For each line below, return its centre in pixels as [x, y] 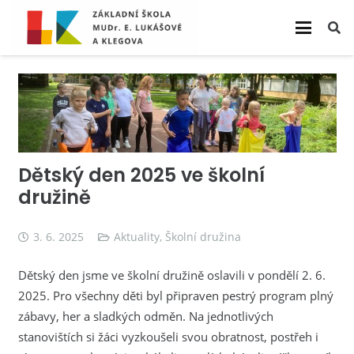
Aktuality [137, 237]
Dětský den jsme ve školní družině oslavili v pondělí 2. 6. [171, 275]
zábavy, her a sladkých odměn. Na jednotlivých [145, 316]
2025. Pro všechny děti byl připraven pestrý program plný [175, 296]
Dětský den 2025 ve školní [141, 175]
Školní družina [203, 237]
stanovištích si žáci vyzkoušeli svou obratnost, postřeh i [168, 337]
